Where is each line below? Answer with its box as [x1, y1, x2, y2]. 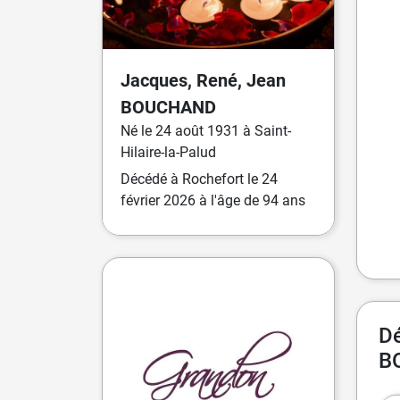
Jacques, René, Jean [121, 69, 286, 91]
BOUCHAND [121, 96, 216, 118]
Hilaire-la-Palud [121, 143, 216, 161]
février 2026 [121, 191, 196, 209]
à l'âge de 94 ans [196, 191, 305, 209]
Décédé [121, 170, 171, 187]
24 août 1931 [155, 121, 243, 139]
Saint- [254, 121, 291, 139]
